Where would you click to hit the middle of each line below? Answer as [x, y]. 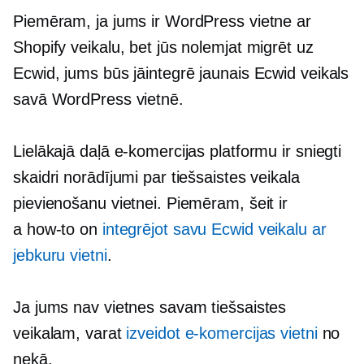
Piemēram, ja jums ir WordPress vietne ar [162, 21]
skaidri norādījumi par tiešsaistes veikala [156, 177]
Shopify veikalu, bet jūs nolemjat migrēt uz [163, 47]
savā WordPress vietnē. [98, 99]
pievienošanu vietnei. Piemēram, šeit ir [151, 203]
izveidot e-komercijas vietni [222, 333]
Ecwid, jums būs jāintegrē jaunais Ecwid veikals [181, 73]
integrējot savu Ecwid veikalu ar [214, 229]
